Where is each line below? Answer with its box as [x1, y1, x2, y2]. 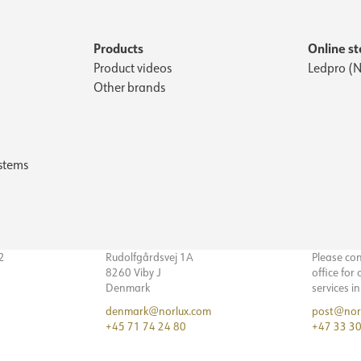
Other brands [93, 78, 165, 95]
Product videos [93, 59, 172, 76]
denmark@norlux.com [106, 303, 211, 318]
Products [93, 39, 143, 56]
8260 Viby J [106, 264, 161, 280]
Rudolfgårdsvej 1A [106, 249, 193, 264]
